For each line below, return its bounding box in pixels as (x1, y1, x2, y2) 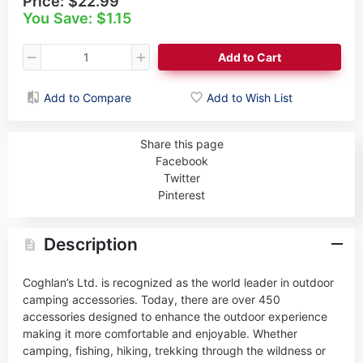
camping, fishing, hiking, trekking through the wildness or (22, 343, 326, 357)
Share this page (139, 136, 224, 151)
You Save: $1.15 (22, 8, 132, 27)
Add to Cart (217, 49, 281, 64)
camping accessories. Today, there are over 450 (22, 292, 280, 306)
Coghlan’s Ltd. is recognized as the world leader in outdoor (22, 275, 334, 289)
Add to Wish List (207, 90, 293, 105)
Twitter (163, 170, 200, 185)
